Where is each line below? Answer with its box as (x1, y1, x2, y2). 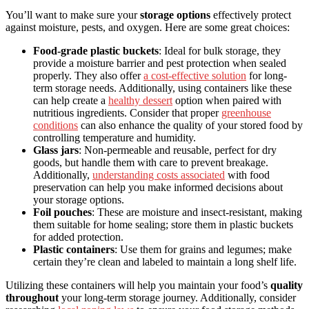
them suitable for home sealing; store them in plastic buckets (33, 219, 293, 231)
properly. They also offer (33, 70, 143, 82)
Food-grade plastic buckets (33, 45, 159, 57)
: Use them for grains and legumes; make (114, 243, 292, 256)
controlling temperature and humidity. (33, 132, 196, 144)
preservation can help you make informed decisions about (33, 181, 283, 194)
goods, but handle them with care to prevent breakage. (33, 157, 268, 169)
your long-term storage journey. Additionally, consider (59, 292, 296, 304)
